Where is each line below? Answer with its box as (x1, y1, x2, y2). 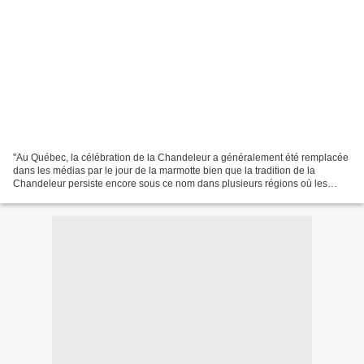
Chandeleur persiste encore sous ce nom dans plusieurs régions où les (13, 177, 327, 189)
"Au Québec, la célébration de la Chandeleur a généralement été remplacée (13, 151, 349, 163)
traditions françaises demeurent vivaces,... (13, 190, 197, 202)
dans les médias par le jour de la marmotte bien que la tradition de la (13, 164, 315, 176)
